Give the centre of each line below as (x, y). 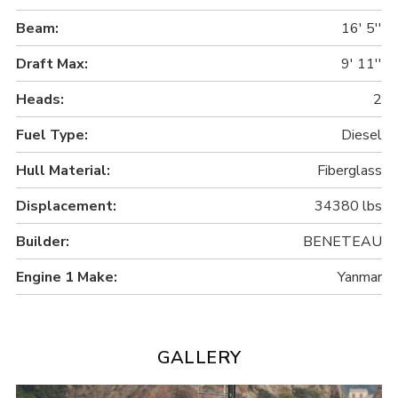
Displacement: (67, 206)
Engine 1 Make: (67, 277)
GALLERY (199, 357)
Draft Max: (52, 64)
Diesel (361, 135)
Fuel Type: (52, 135)
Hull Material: (64, 170)
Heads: (40, 99)
